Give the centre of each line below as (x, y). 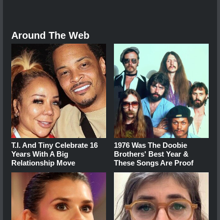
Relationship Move (43, 163)
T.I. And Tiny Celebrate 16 (55, 145)
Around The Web (50, 35)
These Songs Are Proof (154, 163)
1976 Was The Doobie (151, 145)
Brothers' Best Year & (151, 154)
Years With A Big (40, 154)
